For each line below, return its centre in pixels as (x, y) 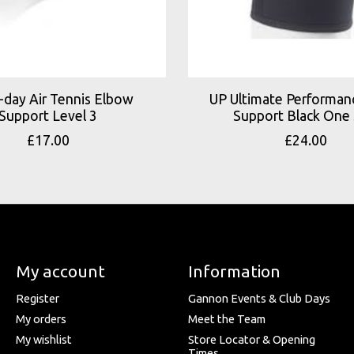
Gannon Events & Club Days (259, 298)
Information (234, 271)
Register (37, 298)
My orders (41, 319)
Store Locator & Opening (251, 340)
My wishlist (43, 340)
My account (60, 271)
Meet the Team (226, 319)
